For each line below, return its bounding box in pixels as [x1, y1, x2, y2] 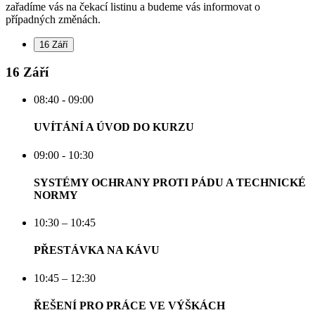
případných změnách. [6, 13, 101, 25]
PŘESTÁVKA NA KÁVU [34, 244, 160, 257]
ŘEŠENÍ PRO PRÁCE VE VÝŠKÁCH [34, 300, 225, 312]
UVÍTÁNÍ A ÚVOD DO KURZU [34, 121, 194, 134]
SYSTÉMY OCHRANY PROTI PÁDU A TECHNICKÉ [34, 176, 306, 188]
